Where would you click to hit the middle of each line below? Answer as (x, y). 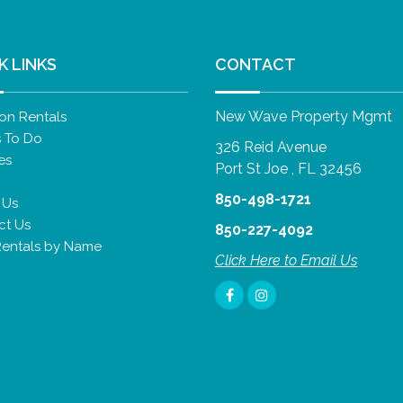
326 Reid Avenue (271, 147)
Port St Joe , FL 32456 (288, 168)
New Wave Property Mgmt (304, 116)
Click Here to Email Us (286, 260)
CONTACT (255, 64)
